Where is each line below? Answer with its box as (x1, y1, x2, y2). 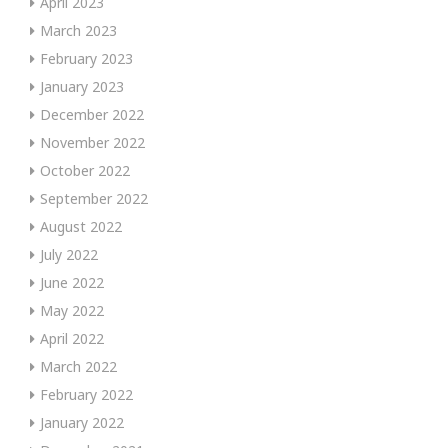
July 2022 (40, 244, 98, 264)
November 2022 (40, 132, 145, 152)
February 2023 (40, 48, 133, 68)
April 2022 (40, 328, 104, 348)
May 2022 (40, 300, 104, 320)
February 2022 (40, 384, 133, 404)
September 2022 (40, 188, 148, 208)
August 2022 (40, 216, 122, 236)
